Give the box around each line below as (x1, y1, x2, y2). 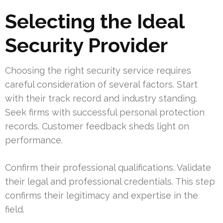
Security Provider (5, 33, 168, 57)
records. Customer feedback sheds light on (5, 121, 189, 132)
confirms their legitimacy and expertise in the (5, 190, 198, 201)
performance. (5, 135, 63, 146)
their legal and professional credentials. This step (5, 176, 215, 187)
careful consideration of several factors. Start (5, 79, 198, 90)
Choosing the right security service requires (5, 65, 191, 76)
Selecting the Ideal (5, 9, 184, 33)
